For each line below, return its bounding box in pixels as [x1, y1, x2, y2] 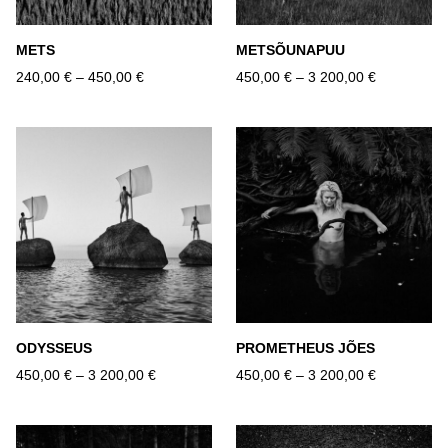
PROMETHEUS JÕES [236, 340, 375, 357]
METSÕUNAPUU [236, 42, 345, 59]
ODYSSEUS [16, 340, 92, 357]
